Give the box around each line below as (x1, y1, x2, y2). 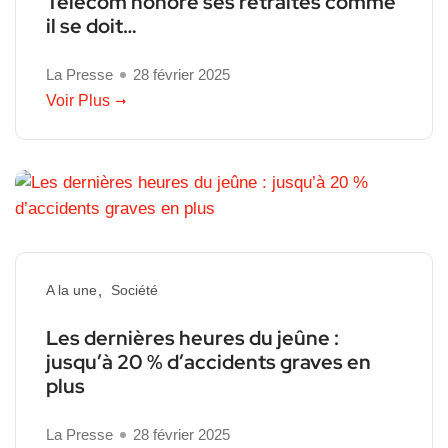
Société (111, 281, 158, 298)
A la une (46, 281, 97, 298)
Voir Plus (46, 91, 110, 109)
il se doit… (46, 12, 145, 39)
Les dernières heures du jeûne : (46, 324, 339, 351)
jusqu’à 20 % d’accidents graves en (46, 348, 371, 375)
